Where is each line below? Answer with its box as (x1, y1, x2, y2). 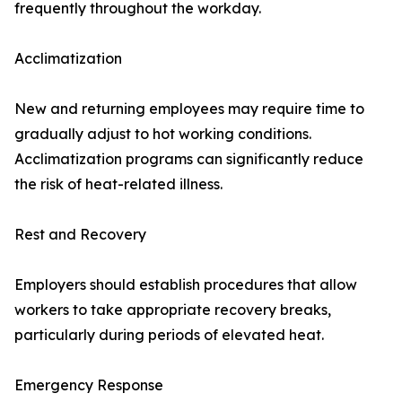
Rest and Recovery (14, 225, 146, 244)
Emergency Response (14, 376, 163, 395)
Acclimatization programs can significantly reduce (14, 150, 363, 169)
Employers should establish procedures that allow (14, 275, 357, 294)
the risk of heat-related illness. (14, 175, 223, 194)
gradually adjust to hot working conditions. (14, 125, 311, 144)
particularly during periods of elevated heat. (14, 326, 324, 345)
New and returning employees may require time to (14, 100, 364, 118)
